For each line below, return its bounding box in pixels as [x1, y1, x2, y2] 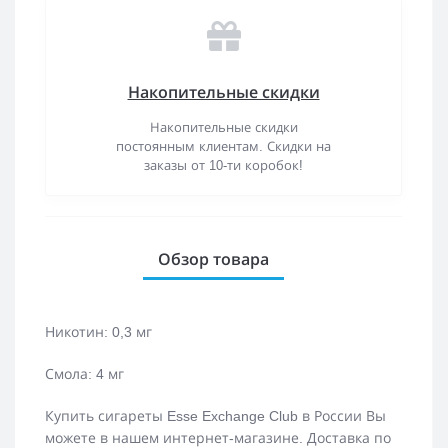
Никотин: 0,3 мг [45, 323, 152, 340]
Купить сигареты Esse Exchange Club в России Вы [45, 407, 386, 424]
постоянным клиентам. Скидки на [116, 138, 331, 154]
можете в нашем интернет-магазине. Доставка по [45, 429, 391, 446]
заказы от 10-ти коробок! [144, 157, 303, 173]
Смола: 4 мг [45, 365, 124, 382]
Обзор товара [158, 247, 269, 270]
